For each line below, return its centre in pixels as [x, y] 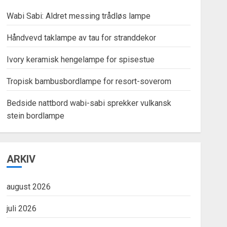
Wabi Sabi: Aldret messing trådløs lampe [78, 16]
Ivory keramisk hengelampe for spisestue [80, 60]
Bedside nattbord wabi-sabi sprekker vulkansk [89, 103]
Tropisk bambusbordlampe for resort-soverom [89, 81]
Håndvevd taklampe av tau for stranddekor [81, 38]
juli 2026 [21, 209]
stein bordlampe [35, 116]
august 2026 [28, 187]
